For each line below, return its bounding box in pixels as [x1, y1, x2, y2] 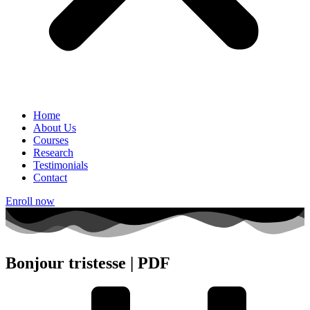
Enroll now [6, 195, 55, 207]
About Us [33, 122, 76, 134]
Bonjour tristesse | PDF [6, 254, 170, 273]
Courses [33, 134, 69, 146]
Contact [33, 172, 67, 183]
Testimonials [33, 159, 88, 171]
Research [33, 147, 73, 158]
